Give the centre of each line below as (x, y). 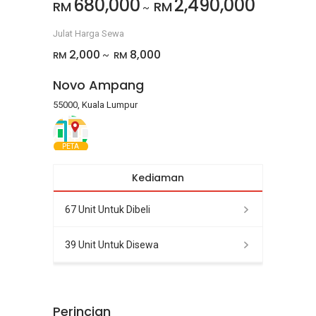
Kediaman (158, 178)
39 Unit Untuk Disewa (112, 244)
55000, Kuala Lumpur (95, 105)
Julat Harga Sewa (89, 34)
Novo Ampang (98, 85)
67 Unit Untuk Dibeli (108, 209)
